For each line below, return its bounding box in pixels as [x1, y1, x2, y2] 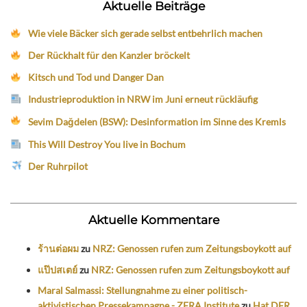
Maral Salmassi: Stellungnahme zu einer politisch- [38, 284, 247, 297]
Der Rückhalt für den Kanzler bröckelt [28, 49, 191, 61]
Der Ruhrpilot [28, 160, 88, 172]
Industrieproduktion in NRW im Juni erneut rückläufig [28, 93, 258, 105]
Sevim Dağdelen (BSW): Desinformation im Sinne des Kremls [28, 116, 286, 128]
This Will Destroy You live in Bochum [28, 138, 186, 151]
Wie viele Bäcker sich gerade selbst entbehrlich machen [28, 27, 263, 40]
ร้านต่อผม [38, 242, 79, 254]
